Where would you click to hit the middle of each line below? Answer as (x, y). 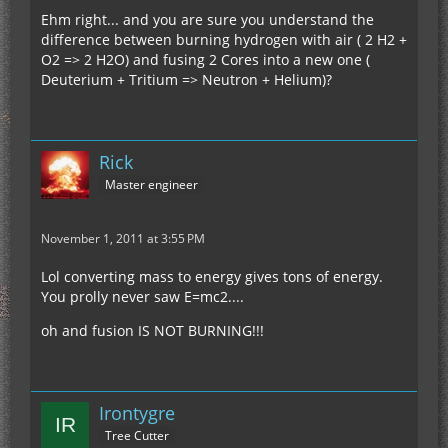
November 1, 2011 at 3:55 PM (123, 238)
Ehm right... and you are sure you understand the (207, 19)
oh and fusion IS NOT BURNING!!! (152, 330)
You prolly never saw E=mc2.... (142, 296)
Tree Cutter (137, 436)
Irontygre (137, 412)
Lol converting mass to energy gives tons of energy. (212, 276)
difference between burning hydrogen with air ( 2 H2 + (224, 39)
